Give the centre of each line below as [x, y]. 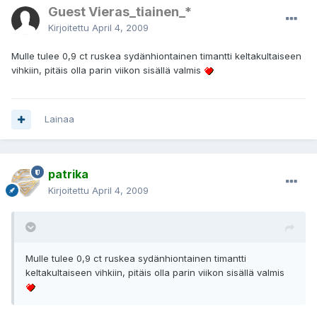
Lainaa [59, 119]
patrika [68, 174]
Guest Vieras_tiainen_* [120, 12]
